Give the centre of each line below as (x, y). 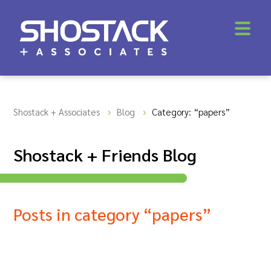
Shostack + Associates (57, 112)
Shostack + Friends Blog (105, 154)
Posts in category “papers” (113, 214)
